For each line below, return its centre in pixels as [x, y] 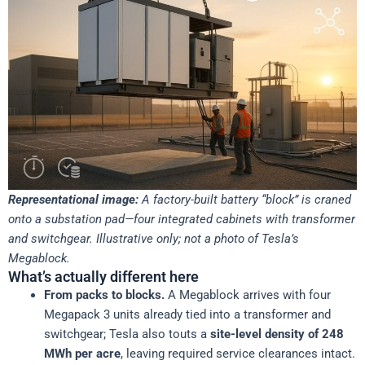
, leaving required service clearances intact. [237, 353]
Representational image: [73, 199]
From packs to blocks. [104, 295]
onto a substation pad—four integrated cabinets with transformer [182, 219]
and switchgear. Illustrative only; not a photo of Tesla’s [154, 238]
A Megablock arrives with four [247, 295]
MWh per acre [82, 353]
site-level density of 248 [277, 334]
